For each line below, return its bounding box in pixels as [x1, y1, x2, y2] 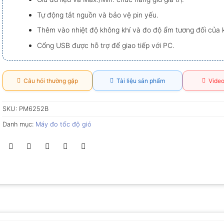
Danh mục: [2, 120, 35, 128]
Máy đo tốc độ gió [35, 120, 91, 128]
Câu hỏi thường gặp [20, 76, 78, 84]
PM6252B [18, 104, 48, 112]
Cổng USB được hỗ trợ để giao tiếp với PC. [36, 40, 174, 49]
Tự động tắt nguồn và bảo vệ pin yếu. [36, 10, 158, 19]
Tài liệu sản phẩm [113, 76, 165, 84]
